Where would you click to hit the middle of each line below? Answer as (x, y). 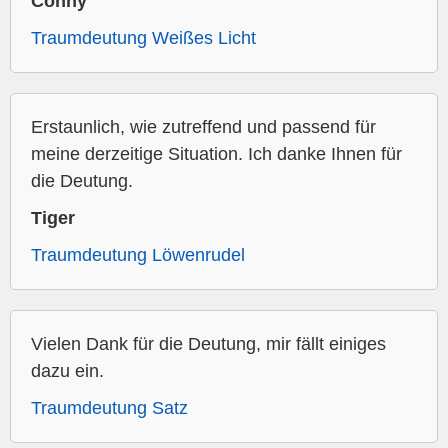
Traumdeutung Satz (109, 408)
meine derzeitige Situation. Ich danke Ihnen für (216, 154)
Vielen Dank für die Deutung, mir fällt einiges (208, 344)
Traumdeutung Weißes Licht (143, 38)
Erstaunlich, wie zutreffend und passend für (203, 127)
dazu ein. (67, 371)
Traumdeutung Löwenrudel (138, 255)
